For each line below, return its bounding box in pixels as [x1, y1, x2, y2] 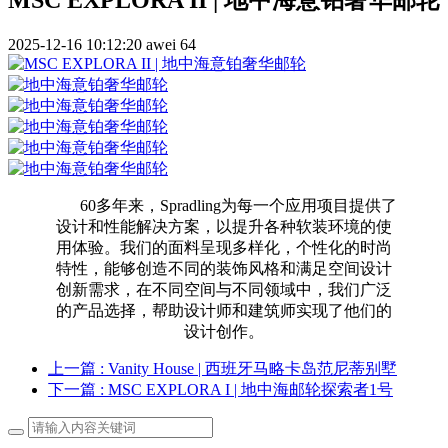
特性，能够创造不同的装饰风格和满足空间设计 [56, 259, 392, 277]
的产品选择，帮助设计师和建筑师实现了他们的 [56, 301, 392, 319]
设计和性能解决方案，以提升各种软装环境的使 [56, 217, 392, 235]
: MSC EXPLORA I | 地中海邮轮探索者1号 [100, 380, 393, 398]
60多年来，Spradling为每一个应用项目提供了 [51, 196, 397, 214]
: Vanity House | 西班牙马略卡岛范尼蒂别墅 [100, 359, 397, 377]
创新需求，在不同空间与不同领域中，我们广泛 [56, 280, 392, 298]
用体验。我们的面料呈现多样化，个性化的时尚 [56, 238, 392, 256]
